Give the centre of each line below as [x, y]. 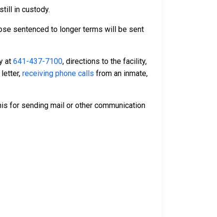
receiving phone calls [58, 74]
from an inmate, [121, 74]
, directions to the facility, [105, 62]
